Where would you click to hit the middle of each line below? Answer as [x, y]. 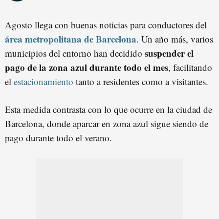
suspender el [169, 53]
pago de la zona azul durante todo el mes [87, 67]
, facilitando [190, 67]
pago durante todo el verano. [58, 138]
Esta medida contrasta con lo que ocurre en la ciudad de [109, 109]
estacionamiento [44, 81]
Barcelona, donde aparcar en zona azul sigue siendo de [107, 123]
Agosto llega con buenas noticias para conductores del [106, 25]
